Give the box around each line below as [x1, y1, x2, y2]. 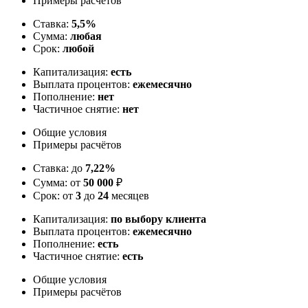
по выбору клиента [111, 212, 206, 225]
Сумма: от [33, 176, 83, 188]
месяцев [109, 189, 149, 201]
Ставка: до [33, 162, 85, 174]
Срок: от [33, 189, 76, 201]
